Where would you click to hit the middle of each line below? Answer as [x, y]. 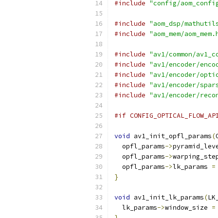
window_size [188, 208]
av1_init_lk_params [167, 197]
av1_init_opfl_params [171, 136]
